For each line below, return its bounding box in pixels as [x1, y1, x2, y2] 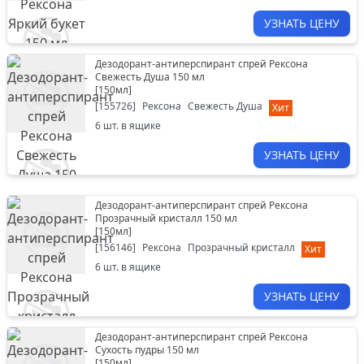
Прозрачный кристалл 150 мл [95, 211, 237, 225]
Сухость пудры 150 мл [95, 343, 199, 357]
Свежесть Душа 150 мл [95, 70, 205, 84]
